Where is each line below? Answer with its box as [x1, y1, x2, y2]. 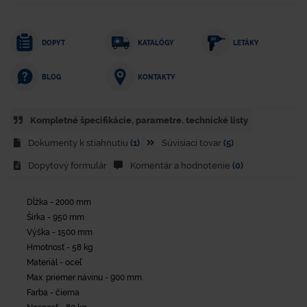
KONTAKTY [137, 73, 175, 82]
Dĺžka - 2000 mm [27, 197, 91, 207]
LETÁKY [233, 38, 260, 47]
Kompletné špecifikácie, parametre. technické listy [28, 115, 248, 126]
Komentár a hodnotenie [128, 160, 232, 171]
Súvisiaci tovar [160, 138, 223, 149]
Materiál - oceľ [27, 257, 82, 267]
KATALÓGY [137, 38, 174, 47]
